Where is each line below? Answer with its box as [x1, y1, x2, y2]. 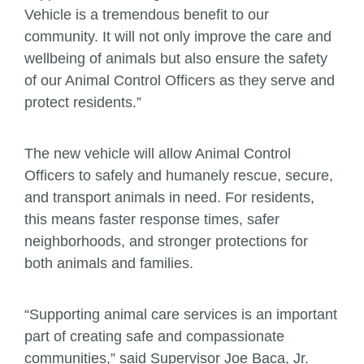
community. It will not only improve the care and [24, 28, 331, 45]
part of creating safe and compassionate [24, 328, 284, 345]
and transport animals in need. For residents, [24, 189, 314, 206]
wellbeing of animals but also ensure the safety [24, 50, 327, 67]
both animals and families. [24, 255, 193, 272]
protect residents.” [24, 94, 141, 111]
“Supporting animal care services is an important [24, 306, 337, 323]
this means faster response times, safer [24, 211, 279, 228]
